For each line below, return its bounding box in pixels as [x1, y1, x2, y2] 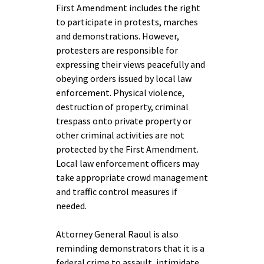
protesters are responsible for [56, 44, 178, 56]
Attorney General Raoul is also [56, 228, 179, 240]
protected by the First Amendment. [56, 143, 199, 155]
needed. [56, 200, 87, 212]
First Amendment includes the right [56, 2, 200, 14]
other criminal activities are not [56, 129, 184, 141]
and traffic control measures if [56, 186, 177, 197]
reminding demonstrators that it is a [56, 242, 204, 254]
